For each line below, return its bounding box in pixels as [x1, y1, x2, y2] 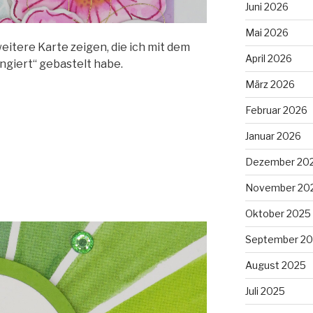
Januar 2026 [245, 129, 301, 142]
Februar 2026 [245, 103, 307, 116]
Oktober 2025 [245, 207, 311, 219]
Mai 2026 [245, 26, 289, 38]
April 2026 [245, 52, 292, 64]
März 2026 [245, 78, 295, 90]
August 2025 [245, 259, 306, 271]
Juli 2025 [245, 284, 285, 297]
